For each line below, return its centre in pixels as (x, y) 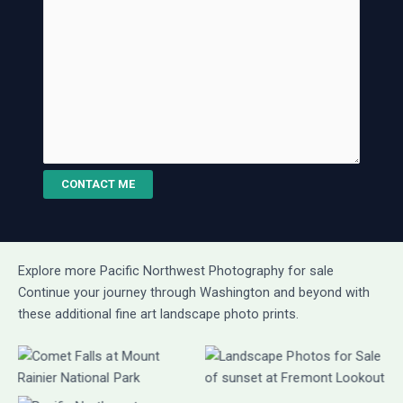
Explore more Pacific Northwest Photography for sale (176, 271)
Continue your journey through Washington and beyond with (194, 293)
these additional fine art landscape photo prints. (158, 314)
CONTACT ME (98, 184)
